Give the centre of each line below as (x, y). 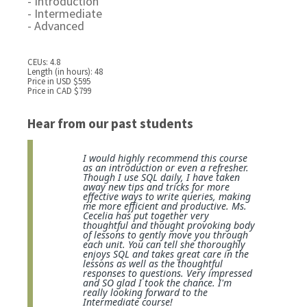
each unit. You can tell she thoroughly (164, 244)
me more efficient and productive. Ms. (164, 206)
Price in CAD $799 (60, 90)
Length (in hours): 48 (65, 71)
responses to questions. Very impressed (167, 273)
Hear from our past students (111, 123)
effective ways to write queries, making (167, 196)
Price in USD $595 (59, 81)
